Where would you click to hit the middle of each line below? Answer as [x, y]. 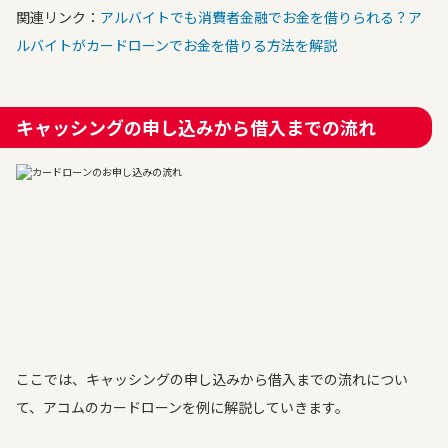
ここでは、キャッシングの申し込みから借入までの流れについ [212, 379]
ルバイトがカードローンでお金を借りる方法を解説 [176, 45]
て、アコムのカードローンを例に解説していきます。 [182, 407]
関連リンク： [58, 17]
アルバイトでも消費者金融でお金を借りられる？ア [261, 17]
